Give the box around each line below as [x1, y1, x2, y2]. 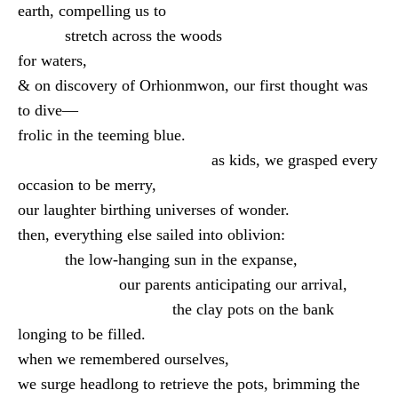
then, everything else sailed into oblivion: [18, 226, 285, 244]
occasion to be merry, [18, 176, 156, 195]
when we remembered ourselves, [18, 350, 229, 369]
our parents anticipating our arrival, [119, 275, 347, 294]
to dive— [18, 101, 78, 120]
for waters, [18, 52, 87, 70]
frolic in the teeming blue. [18, 126, 186, 145]
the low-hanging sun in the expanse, [65, 251, 298, 269]
